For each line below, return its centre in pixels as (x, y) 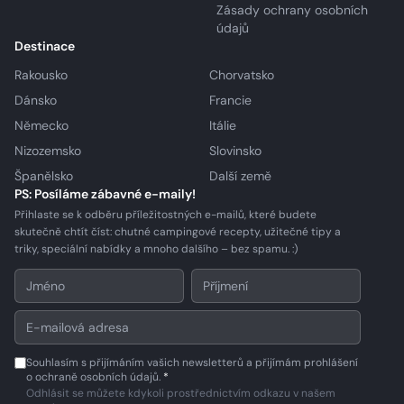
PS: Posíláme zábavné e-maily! (105, 194)
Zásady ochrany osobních (292, 10)
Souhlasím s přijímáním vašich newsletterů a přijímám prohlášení (192, 363)
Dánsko (36, 100)
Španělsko (44, 176)
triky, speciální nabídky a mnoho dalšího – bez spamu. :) (156, 249)
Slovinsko (235, 151)
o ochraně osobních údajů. (93, 377)
